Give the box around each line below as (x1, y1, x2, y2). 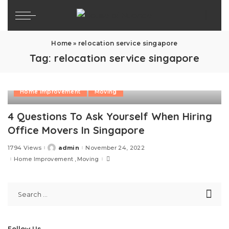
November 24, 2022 (85, 144, 145, 151)
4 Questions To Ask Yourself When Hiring (8, 110, 212, 123)
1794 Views (8, 144, 42, 151)
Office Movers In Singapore (8, 124, 145, 136)
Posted (41, 146, 65, 153)
